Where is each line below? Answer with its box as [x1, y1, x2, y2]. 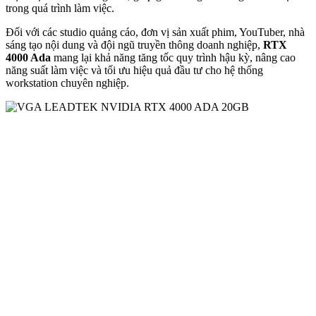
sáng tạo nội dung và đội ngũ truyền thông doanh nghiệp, [6, 39, 263, 51]
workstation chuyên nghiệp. [6, 77, 129, 90]
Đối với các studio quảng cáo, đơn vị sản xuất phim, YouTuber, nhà [6, 26, 305, 39]
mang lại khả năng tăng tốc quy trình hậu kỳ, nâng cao [51, 51, 296, 64]
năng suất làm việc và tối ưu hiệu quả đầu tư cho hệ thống [6, 64, 263, 77]
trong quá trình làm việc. [6, 2, 114, 15]
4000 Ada [6, 51, 51, 64]
